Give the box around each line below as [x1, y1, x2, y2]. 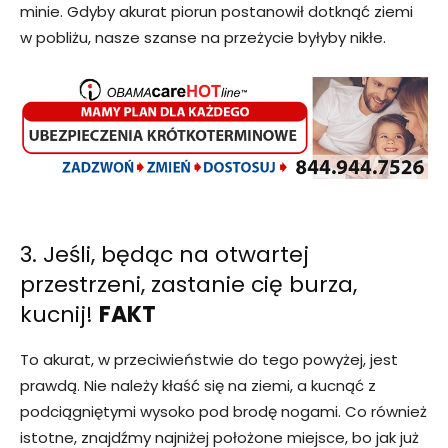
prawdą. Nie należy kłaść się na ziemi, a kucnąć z [20, 375, 376, 397]
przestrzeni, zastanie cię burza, [20, 269, 357, 301]
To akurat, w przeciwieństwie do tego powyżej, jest [20, 349, 398, 371]
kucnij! [20, 299, 99, 331]
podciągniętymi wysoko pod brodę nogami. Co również [20, 401, 427, 423]
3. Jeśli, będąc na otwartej [20, 239, 309, 271]
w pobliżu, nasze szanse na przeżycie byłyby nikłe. [20, 27, 386, 49]
